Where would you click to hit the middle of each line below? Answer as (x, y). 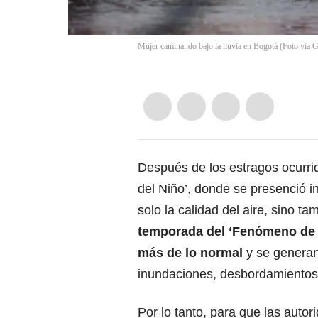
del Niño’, (166, 189)
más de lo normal (192, 253)
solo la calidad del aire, (204, 210)
